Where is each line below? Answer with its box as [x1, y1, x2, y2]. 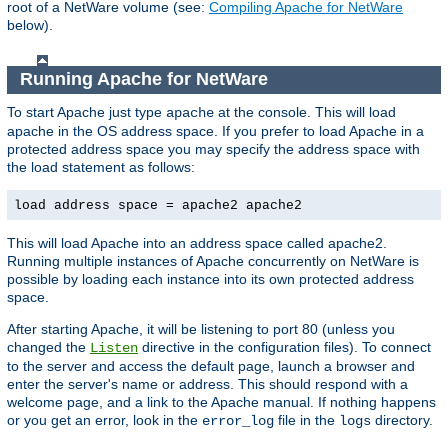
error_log [202, 412, 274, 429]
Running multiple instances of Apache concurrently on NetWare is [7, 252, 419, 269]
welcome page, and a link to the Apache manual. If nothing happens [7, 393, 436, 410]
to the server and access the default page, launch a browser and [7, 357, 415, 374]
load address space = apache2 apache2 [14, 197, 302, 213]
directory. [371, 411, 433, 428]
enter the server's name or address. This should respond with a [7, 375, 408, 392]
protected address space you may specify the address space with [7, 140, 420, 157]
